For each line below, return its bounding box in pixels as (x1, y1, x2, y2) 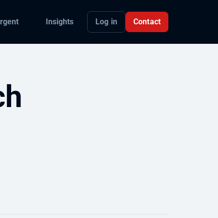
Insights (45, 17, 73, 27)
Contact (133, 17, 161, 26)
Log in (95, 17, 117, 26)
